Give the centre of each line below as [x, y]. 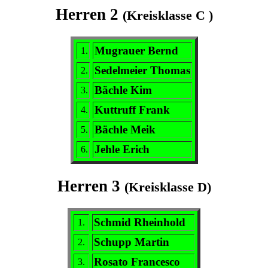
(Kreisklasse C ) [167, 15]
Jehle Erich [122, 150]
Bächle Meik [125, 130]
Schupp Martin [132, 242]
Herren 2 [89, 14]
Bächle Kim [123, 90]
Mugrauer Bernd [136, 51]
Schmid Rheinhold [140, 222]
